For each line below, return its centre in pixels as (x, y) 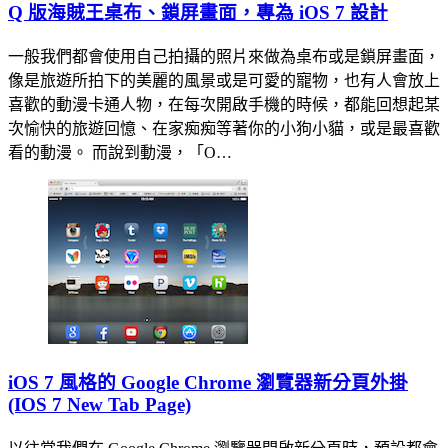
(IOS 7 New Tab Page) (99, 404)
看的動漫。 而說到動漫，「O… (120, 153)
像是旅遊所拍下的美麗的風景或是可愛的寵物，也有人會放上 (224, 81)
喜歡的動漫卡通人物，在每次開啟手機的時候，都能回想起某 (224, 105)
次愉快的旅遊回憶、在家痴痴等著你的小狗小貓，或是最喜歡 (224, 129)
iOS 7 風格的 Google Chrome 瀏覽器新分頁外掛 (208, 382)
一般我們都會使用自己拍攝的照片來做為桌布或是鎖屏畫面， (224, 57)
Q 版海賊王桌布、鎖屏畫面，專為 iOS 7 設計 (198, 13)
